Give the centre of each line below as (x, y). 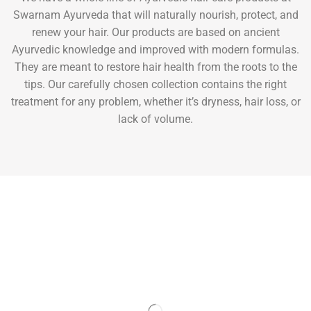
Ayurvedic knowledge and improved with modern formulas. (155, 50)
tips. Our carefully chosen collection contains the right (155, 84)
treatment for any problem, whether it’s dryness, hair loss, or (155, 102)
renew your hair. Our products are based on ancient (155, 32)
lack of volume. (155, 119)
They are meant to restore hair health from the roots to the (155, 67)
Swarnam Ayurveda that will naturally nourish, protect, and (155, 15)
